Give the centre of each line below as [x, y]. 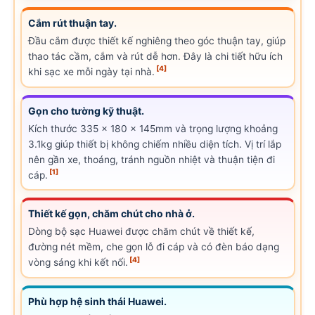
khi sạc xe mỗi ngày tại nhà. [92, 72]
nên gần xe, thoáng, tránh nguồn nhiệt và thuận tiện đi [152, 159]
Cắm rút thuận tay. [73, 23]
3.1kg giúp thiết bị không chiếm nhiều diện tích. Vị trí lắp [155, 144]
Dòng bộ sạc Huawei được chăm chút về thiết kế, [142, 232]
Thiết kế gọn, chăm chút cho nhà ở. [112, 214]
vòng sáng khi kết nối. [78, 263]
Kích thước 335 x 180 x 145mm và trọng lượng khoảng [153, 128]
